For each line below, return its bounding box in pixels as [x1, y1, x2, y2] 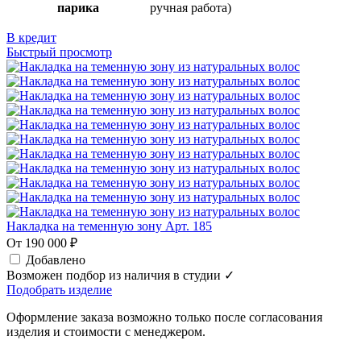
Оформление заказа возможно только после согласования [6, 310, 322, 325]
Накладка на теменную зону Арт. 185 [6, 219, 212, 234]
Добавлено [26, 253, 85, 268]
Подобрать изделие [6, 283, 112, 297]
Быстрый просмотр [6, 45, 112, 60]
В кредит [6, 31, 56, 45]
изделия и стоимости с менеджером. [6, 325, 205, 339]
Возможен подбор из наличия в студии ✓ [6, 268, 234, 283]
